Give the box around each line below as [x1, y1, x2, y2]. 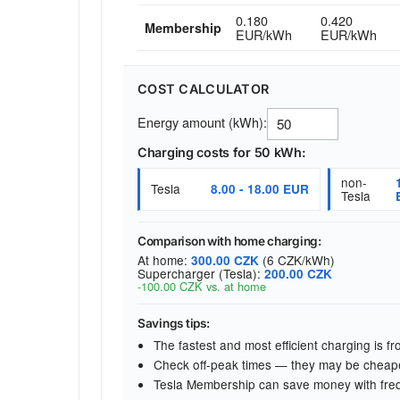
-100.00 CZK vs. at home [137, 278, 266, 296]
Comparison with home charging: [137, 233, 321, 248]
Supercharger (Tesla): [137, 264, 264, 283]
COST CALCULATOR [137, 80, 270, 96]
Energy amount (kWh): [137, 112, 267, 131]
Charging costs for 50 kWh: [137, 144, 306, 160]
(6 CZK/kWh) [259, 251, 335, 270]
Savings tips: [137, 316, 210, 331]
